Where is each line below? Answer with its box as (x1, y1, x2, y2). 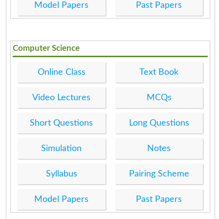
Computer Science (13, 44, 80, 52)
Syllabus (45, 169, 77, 178)
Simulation (41, 144, 82, 153)
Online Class (37, 67, 86, 77)
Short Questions (30, 118, 93, 128)
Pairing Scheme (129, 169, 189, 178)
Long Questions (129, 118, 189, 128)
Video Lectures (32, 93, 91, 102)
